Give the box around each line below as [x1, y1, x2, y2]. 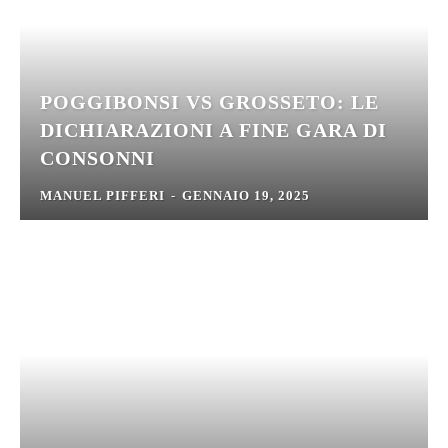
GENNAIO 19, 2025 [182, 188, 310, 204]
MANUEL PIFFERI [40, 188, 165, 204]
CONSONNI [40, 147, 155, 170]
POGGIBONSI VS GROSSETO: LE [40, 91, 379, 114]
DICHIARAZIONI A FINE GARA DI [40, 119, 387, 142]
